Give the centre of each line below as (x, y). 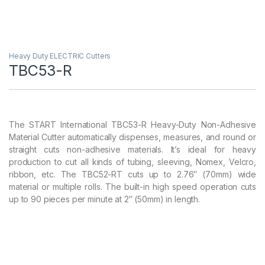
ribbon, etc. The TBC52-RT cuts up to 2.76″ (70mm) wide (132, 174)
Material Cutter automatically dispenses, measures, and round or (132, 137)
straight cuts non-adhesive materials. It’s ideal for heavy (132, 150)
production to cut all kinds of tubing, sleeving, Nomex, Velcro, (132, 162)
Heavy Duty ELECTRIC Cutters (60, 56)
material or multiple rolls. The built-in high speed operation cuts (132, 187)
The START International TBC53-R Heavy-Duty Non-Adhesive (132, 125)
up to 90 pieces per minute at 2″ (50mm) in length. (104, 199)
